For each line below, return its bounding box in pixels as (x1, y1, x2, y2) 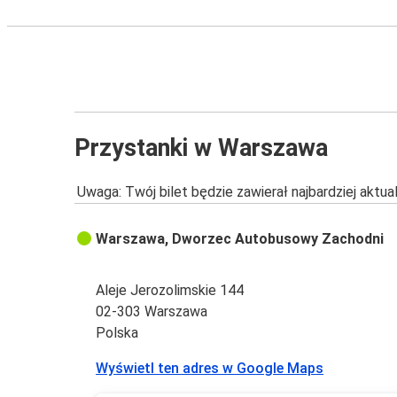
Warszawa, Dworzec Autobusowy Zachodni (96, 230, 385, 248)
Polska (96, 324, 139, 342)
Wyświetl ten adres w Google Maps (96, 360, 324, 378)
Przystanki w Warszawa (74, 133, 328, 162)
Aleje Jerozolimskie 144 (96, 282, 245, 300)
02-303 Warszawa (96, 303, 208, 321)
